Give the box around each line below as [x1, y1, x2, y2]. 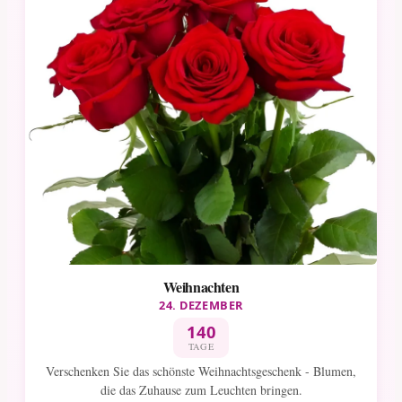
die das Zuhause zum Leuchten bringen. [100, 381, 302, 399]
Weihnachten [162, 275, 240, 297]
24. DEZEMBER [159, 296, 243, 313]
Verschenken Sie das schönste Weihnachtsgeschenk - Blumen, [46, 363, 356, 380]
